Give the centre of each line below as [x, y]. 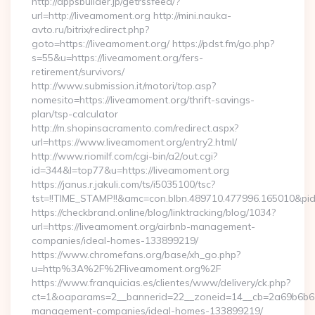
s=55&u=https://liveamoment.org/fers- [117, 58]
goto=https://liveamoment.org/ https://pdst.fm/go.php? [153, 44]
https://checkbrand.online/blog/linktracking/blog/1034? [154, 212]
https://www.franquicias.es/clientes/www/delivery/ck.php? [161, 283]
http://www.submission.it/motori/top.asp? [124, 86]
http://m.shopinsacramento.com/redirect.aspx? [135, 128]
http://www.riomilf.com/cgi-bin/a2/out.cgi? [124, 156]
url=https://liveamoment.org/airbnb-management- [143, 226]
